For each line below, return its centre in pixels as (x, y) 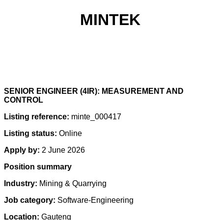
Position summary (38, 167)
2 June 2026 (62, 150)
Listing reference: (37, 117)
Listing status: (30, 133)
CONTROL (24, 100)
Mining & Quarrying (73, 183)
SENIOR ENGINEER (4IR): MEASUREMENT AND (94, 91)
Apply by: (22, 150)
